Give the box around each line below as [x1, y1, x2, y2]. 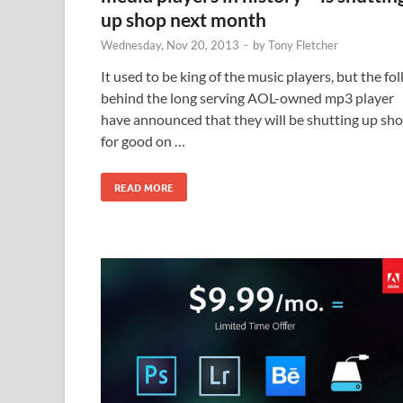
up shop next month [101, 8, 266, 31]
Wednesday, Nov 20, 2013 [101, 38, 239, 53]
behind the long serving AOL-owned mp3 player [101, 89, 394, 107]
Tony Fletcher [268, 38, 338, 53]
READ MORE [114, 180, 174, 195]
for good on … [101, 132, 185, 150]
